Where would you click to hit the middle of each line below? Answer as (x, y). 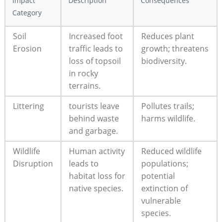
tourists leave (94, 106)
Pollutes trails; (167, 106)
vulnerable (161, 200)
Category (27, 12)
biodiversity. (164, 61)
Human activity (97, 151)
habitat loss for (97, 176)
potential (158, 176)
